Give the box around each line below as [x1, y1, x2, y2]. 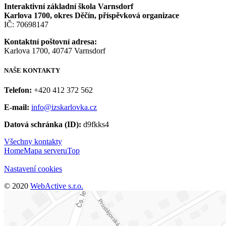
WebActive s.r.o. [30, 181, 83, 190]
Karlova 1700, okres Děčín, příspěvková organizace [4, 11, 179, 20]
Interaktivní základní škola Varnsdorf [4, 2, 133, 11]
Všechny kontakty [4, 137, 62, 146]
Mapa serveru [24, 146, 67, 155]
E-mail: [4, 102, 29, 111]
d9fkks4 [81, 120, 109, 129]
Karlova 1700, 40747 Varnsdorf [4, 46, 105, 55]
